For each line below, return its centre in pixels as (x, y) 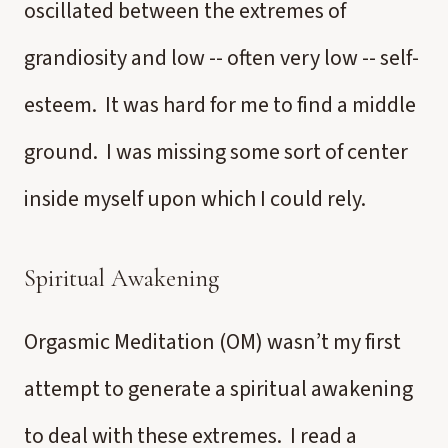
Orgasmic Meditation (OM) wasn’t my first (212, 342)
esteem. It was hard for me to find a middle (220, 105)
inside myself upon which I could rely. (195, 199)
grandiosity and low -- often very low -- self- (221, 58)
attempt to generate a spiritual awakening (218, 389)
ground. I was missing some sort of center (216, 152)
